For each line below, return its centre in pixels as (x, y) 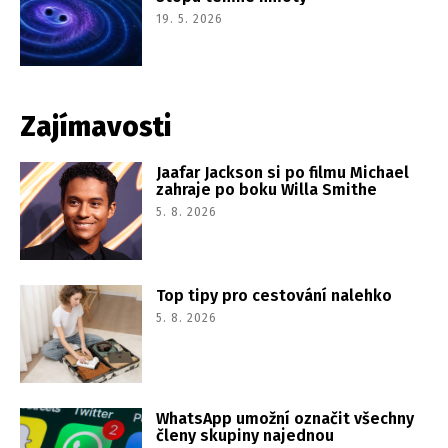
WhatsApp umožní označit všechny (285, 419)
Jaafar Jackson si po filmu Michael (283, 173)
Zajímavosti (95, 127)
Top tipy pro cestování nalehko (274, 296)
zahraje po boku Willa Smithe (267, 190)
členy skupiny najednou (245, 436)
